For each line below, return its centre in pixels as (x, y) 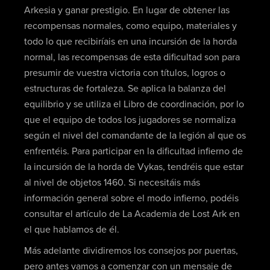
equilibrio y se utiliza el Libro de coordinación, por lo (134, 104)
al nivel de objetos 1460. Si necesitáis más (112, 182)
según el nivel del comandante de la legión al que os (135, 135)
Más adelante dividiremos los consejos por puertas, (131, 251)
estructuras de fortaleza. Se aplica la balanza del (125, 88)
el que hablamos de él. (71, 229)
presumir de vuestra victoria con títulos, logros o (124, 73)
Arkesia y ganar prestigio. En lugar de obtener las (127, 10)
